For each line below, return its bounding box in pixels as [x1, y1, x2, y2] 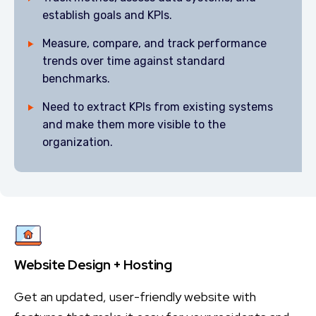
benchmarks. [42, 72, 110, 85]
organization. [42, 135, 113, 149]
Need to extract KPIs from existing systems [42, 100, 273, 114]
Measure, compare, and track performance [42, 37, 267, 50]
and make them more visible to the [42, 118, 226, 131]
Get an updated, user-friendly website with [14, 288, 256, 305]
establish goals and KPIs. [42, 8, 172, 22]
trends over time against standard [42, 54, 225, 68]
